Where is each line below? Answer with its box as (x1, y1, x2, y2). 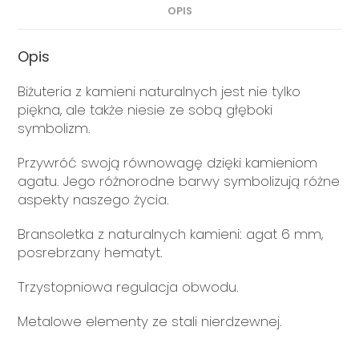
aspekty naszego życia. (18, 189, 170, 209)
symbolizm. (18, 118, 91, 138)
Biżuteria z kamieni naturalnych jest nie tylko (18, 81, 301, 101)
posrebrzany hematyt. (18, 242, 163, 262)
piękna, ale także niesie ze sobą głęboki (18, 99, 273, 119)
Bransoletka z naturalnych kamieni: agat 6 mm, (18, 224, 324, 244)
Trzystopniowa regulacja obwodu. (18, 276, 240, 296)
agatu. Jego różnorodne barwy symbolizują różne (18, 171, 341, 191)
